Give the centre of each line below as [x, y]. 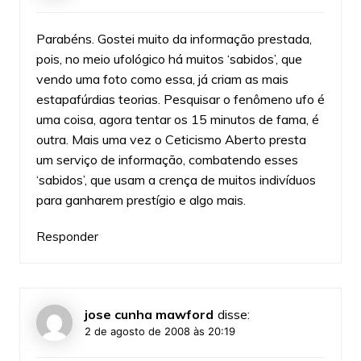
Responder [67, 236]
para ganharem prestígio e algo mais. [141, 199]
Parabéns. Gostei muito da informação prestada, [174, 38]
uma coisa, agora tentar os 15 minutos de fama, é [177, 119]
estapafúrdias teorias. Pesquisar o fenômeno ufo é [180, 99]
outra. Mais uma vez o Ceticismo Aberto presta [171, 139]
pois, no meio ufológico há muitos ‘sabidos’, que [169, 58]
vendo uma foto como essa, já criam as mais [162, 79]
